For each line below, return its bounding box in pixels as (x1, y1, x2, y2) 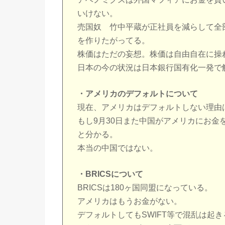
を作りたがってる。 (77, 36, 150, 45)
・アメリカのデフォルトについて (77, 89, 198, 98)
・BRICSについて (77, 169, 144, 178)
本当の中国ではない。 (77, 143, 158, 152)
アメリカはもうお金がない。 (77, 196, 182, 205)
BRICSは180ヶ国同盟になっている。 (77, 183, 213, 192)
